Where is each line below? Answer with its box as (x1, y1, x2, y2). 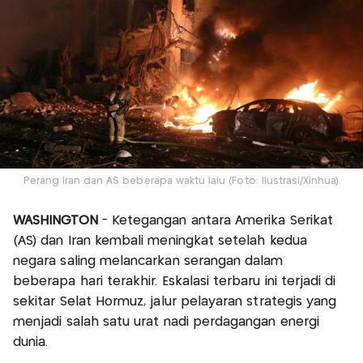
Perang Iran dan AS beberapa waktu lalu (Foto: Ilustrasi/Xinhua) (23, 176, 340, 186)
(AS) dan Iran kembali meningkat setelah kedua (13, 234, 307, 247)
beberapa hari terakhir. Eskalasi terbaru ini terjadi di (13, 275, 336, 288)
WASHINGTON (13, 214, 102, 227)
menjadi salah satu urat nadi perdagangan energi (13, 315, 320, 328)
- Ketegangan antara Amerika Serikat (101, 214, 333, 227)
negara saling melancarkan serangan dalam (13, 254, 284, 267)
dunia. (13, 335, 49, 348)
